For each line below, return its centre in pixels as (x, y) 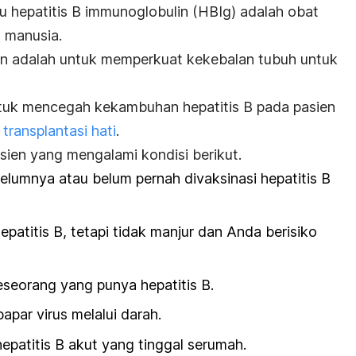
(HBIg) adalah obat (253, 11)
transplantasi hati (60, 130)
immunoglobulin (137, 11)
